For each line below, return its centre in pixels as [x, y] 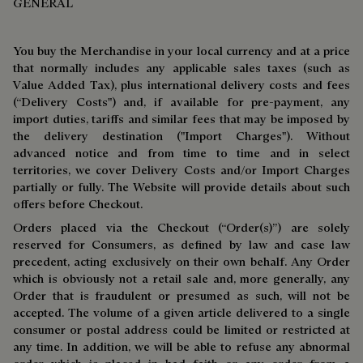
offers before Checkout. [78, 204]
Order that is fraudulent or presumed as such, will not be [181, 295]
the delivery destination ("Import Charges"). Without [181, 136]
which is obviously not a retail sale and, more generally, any [181, 278]
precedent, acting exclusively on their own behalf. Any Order [181, 261]
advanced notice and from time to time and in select [181, 153]
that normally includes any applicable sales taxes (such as [181, 68]
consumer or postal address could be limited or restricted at [181, 329]
